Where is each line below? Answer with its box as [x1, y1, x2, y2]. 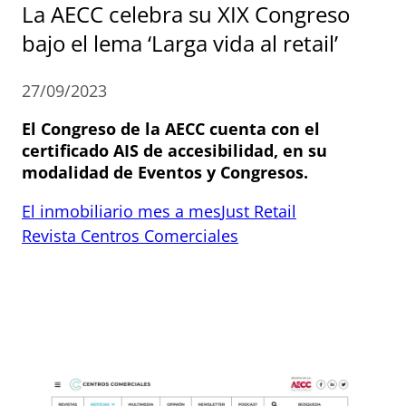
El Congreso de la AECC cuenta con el [22, 117, 320, 140]
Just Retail [221, 199, 296, 222]
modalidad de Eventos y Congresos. [22, 160, 308, 183]
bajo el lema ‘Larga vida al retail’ [22, 27, 338, 58]
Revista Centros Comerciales [22, 224, 238, 246]
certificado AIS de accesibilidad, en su [22, 139, 327, 161]
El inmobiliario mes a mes [22, 199, 221, 222]
